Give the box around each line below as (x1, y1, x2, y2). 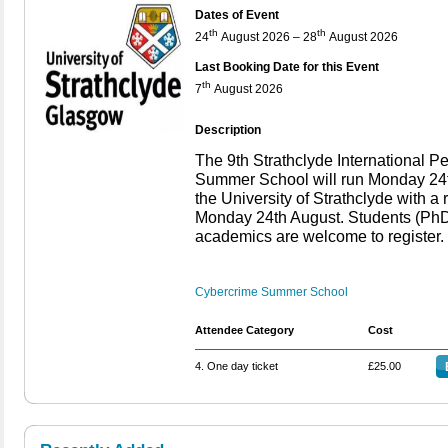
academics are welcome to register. (195, 227, 444, 245)
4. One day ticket (195, 359, 278, 372)
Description (195, 123, 261, 138)
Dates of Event (195, 7, 279, 22)
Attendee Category (195, 323, 294, 336)
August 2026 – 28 (218, 29, 317, 44)
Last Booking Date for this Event (195, 60, 379, 75)
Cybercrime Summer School (195, 284, 348, 299)
